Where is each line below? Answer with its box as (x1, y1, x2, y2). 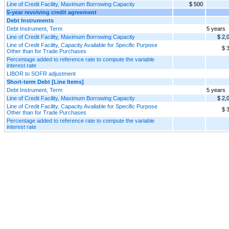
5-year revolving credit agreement (7, 9, 97, 15)
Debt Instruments (7, 17, 54, 24)
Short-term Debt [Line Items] (7, 78, 84, 85)
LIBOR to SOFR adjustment (7, 70, 76, 77)
